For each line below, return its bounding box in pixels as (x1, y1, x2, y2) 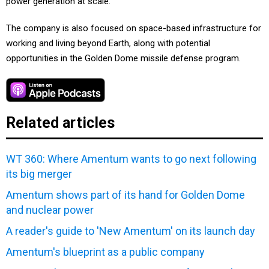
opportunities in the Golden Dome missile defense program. (6, 53, 241, 64)
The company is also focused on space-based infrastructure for (6, 23, 261, 34)
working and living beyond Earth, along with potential (6, 38, 210, 49)
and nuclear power (6, 204, 94, 217)
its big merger (6, 168, 72, 181)
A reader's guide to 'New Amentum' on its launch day (6, 225, 255, 238)
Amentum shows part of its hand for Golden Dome (6, 189, 245, 202)
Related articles (6, 114, 115, 132)
